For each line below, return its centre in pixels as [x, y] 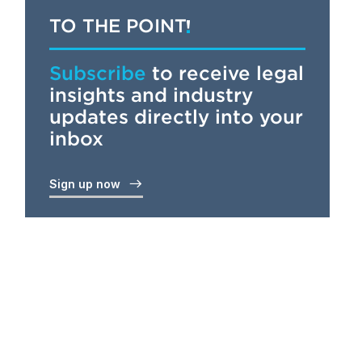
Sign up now [88, 184]
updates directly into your [176, 117]
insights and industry [151, 95]
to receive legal [225, 73]
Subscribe [97, 73]
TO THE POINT [118, 26]
